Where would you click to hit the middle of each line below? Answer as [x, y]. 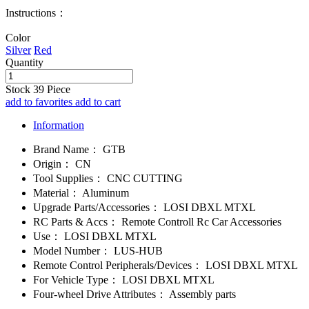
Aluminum [104, 193]
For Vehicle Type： [76, 280]
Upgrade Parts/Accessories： [97, 208]
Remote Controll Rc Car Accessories [200, 222]
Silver [18, 50]
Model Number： [72, 251]
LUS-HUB [137, 251]
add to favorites [40, 102]
